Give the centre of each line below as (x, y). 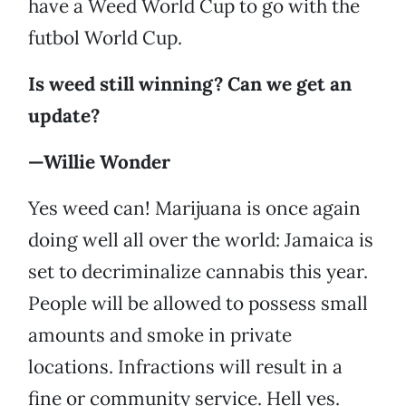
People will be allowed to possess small (198, 304)
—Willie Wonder (99, 162)
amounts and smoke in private (160, 335)
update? (64, 116)
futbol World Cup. (105, 38)
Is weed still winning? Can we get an (190, 84)
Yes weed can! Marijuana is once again (194, 208)
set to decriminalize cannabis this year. (198, 272)
